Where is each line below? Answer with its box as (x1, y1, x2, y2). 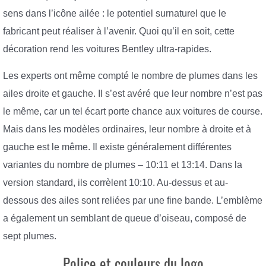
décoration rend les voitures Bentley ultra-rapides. (3, 43, 211, 54)
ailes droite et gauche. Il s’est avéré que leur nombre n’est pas (3, 88, 262, 99)
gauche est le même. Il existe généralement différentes (3, 142, 232, 153)
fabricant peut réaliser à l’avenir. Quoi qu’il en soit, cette (3, 26, 235, 36)
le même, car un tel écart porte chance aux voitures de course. (3, 106, 262, 117)
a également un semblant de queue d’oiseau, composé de (3, 213, 246, 224)
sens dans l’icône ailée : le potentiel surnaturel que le (3, 8, 226, 18)
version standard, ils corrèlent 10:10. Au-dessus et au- (3, 178, 228, 188)
